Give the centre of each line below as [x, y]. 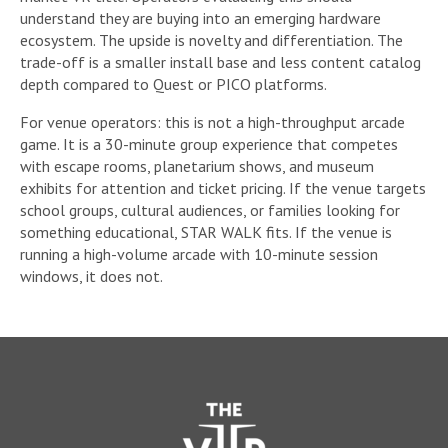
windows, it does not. [91, 275]
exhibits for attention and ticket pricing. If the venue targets [223, 187]
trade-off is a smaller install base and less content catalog [220, 61]
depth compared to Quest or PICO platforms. [173, 83]
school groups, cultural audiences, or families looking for [210, 209]
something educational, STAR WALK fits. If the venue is [206, 231]
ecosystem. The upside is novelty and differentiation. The [211, 39]
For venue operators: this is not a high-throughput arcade [212, 121]
